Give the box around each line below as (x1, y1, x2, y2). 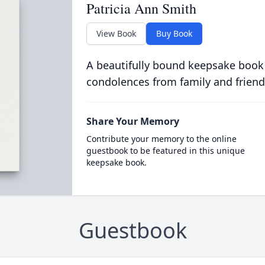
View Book (96, 28, 136, 39)
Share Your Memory (86, 115, 179, 128)
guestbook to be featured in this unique (86, 145, 245, 156)
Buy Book (156, 28, 192, 39)
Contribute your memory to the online (86, 133, 237, 144)
